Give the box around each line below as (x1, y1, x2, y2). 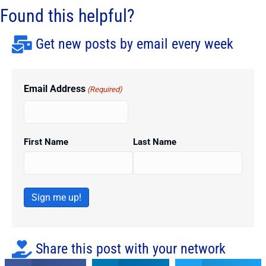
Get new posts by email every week (36, 36, 233, 53)
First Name (24, 137, 68, 148)
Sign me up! (31, 192, 81, 204)
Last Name (132, 137, 176, 148)
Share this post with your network (36, 240, 226, 258)
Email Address (24, 83, 85, 95)
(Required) (87, 85, 123, 94)
